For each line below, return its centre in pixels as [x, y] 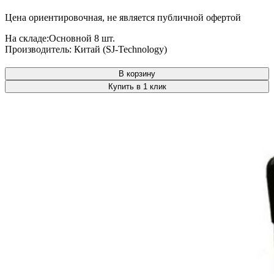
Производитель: [39, 49]
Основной [72, 38]
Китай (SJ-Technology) [120, 49]
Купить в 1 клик [137, 86]
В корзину [137, 73]
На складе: [27, 38]
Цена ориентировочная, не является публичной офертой [123, 17]
